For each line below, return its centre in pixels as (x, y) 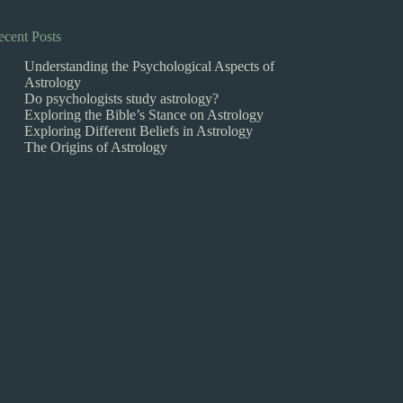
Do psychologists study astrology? (122, 98)
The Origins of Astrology (96, 147)
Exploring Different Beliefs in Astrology (139, 130)
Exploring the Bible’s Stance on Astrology (144, 114)
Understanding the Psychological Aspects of (150, 66)
